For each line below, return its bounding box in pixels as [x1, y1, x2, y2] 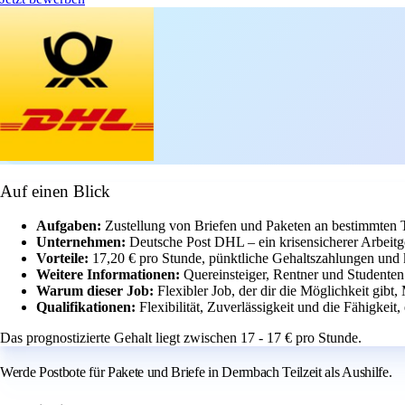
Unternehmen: [36, 234, 129, 250]
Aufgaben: [36, 218, 105, 234]
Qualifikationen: [36, 299, 139, 316]
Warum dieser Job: [36, 283, 157, 299]
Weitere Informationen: [36, 267, 184, 283]
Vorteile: [36, 250, 92, 267]
